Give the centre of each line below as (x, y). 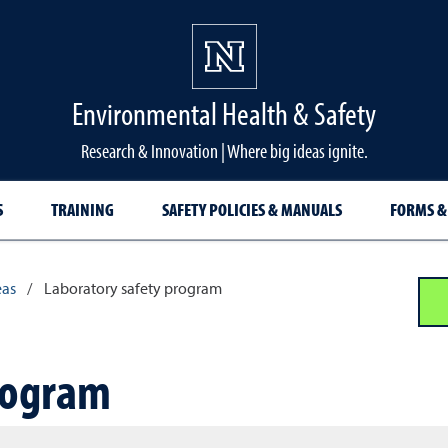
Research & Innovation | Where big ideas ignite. (224, 150)
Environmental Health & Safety (224, 113)
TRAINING (82, 209)
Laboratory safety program (132, 290)
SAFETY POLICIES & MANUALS (251, 209)
